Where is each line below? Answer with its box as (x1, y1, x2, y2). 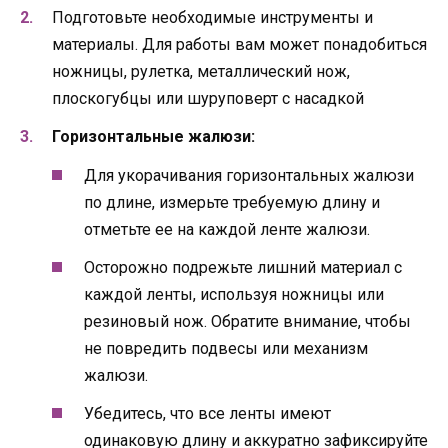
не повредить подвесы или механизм (84, 338, 368, 358)
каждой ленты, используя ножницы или (84, 284, 384, 304)
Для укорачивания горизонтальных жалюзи (84, 165, 414, 185)
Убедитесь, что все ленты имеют (84, 403, 331, 423)
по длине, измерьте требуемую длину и (84, 192, 380, 212)
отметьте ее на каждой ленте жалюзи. (84, 219, 370, 239)
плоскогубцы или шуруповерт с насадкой (52, 89, 364, 109)
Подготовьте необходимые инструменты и (52, 8, 373, 28)
